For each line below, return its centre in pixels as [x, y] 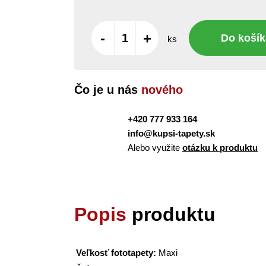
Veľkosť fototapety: [116, 253]
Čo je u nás [108, 90]
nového [162, 90]
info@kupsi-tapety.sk [171, 133]
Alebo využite [155, 148]
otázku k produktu [220, 148]
